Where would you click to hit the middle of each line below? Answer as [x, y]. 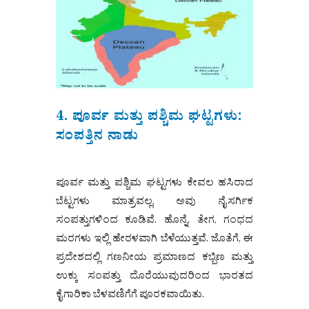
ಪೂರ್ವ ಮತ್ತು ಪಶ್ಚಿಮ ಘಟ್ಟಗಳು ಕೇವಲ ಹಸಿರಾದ [154, 185]
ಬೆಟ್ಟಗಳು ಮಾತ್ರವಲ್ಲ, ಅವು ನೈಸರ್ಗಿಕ [154, 203]
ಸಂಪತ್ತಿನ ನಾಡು [97, 138]
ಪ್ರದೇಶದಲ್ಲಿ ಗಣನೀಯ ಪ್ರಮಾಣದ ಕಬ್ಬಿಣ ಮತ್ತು [154, 259]
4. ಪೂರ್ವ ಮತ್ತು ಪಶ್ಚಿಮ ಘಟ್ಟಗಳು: [149, 119]
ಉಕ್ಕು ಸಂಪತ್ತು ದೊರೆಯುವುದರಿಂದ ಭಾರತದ [154, 278]
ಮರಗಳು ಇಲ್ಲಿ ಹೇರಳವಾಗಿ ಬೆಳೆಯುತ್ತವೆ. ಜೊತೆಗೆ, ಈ [154, 241]
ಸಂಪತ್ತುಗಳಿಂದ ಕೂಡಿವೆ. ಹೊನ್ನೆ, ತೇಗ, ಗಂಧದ [154, 222]
